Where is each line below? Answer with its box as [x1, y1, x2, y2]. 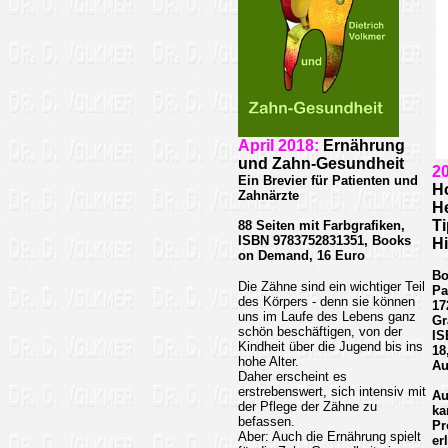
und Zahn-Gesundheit [238, 155, 404, 172]
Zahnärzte [238, 188, 299, 203]
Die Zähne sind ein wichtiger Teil [238, 279, 425, 294]
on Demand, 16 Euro [238, 248, 365, 263]
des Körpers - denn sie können [238, 294, 415, 309]
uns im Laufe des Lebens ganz [238, 309, 416, 324]
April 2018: [238, 137, 319, 154]
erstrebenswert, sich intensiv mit [238, 384, 426, 399]
